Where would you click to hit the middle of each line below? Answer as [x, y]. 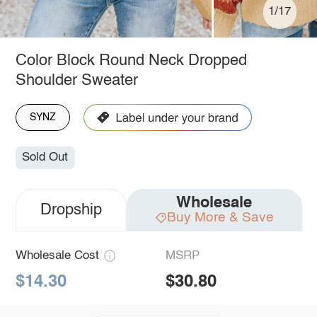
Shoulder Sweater [76, 80]
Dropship [71, 211]
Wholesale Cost [57, 256]
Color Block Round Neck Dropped [131, 60]
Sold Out [45, 158]
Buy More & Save [220, 218]
